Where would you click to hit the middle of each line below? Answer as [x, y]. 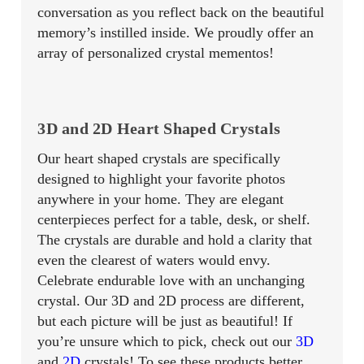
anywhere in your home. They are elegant [161, 199]
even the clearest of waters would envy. [154, 260]
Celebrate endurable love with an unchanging [171, 280]
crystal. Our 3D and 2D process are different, [171, 300]
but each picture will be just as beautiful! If [165, 321]
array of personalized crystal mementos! [156, 52]
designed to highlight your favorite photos [162, 178]
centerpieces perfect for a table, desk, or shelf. [174, 219]
